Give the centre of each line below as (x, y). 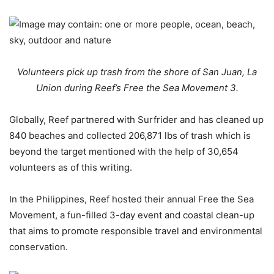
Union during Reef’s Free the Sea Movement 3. (137, 87)
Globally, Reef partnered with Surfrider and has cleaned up (136, 119)
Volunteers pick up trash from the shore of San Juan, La (137, 72)
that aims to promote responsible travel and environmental (136, 231)
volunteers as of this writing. (71, 167)
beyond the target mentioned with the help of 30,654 (124, 151)
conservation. (39, 246)
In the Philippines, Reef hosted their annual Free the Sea (131, 199)
